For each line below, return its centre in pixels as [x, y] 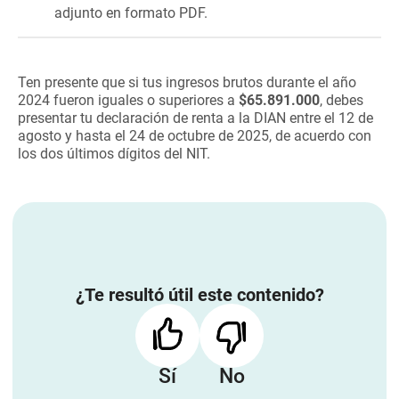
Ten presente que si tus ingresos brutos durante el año [187, 82]
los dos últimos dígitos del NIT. [114, 154]
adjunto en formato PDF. [131, 13]
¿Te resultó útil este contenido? [199, 295]
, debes [342, 100]
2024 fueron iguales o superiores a [128, 100]
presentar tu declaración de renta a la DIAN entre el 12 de [195, 118]
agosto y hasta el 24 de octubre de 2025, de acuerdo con [195, 136]
